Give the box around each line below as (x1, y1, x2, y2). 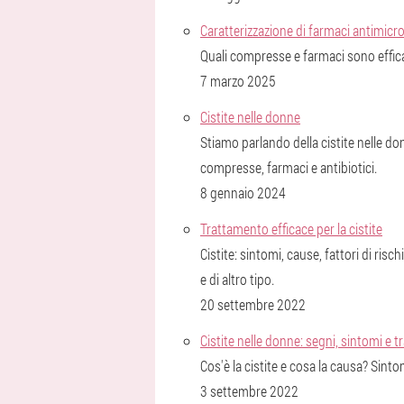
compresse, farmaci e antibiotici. (200, 158, 377, 177)
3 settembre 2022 (200, 381, 298, 400)
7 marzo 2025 (200, 71, 276, 90)
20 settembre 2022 (200, 295, 306, 314)
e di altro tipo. (200, 270, 274, 289)
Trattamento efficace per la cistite (200, 219, 382, 238)
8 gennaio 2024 (200, 183, 286, 202)
